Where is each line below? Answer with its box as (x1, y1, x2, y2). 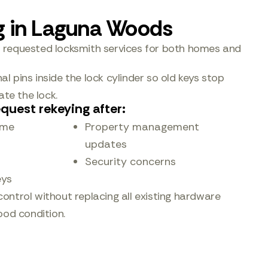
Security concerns (85, 154, 176, 169)
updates (85, 137, 127, 151)
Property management (85, 120, 200, 134)
